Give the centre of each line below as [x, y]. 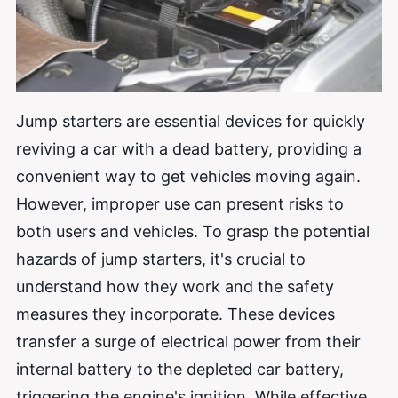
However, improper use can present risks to [180, 203]
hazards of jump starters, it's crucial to [161, 259]
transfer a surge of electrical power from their [188, 341]
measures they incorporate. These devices [175, 314]
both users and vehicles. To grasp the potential [193, 231]
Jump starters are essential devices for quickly [191, 121]
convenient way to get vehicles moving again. [188, 176]
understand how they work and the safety [175, 286]
